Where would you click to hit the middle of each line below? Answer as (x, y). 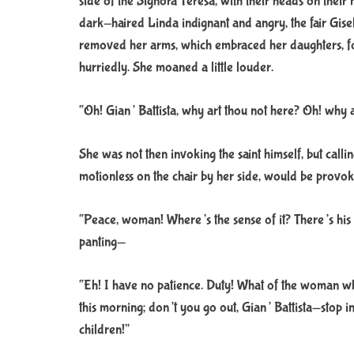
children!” (104, 330)
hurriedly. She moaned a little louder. (176, 68)
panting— (102, 242)
